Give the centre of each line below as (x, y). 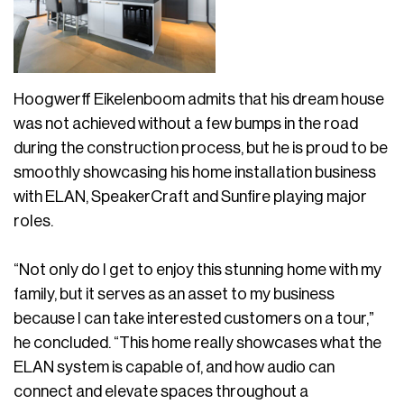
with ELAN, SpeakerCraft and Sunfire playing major (190, 197)
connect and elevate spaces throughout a (161, 391)
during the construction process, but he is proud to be (201, 148)
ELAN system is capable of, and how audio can (174, 367)
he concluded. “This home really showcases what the (197, 343)
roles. (33, 221)
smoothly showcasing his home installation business (195, 172)
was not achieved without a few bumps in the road (186, 124)
